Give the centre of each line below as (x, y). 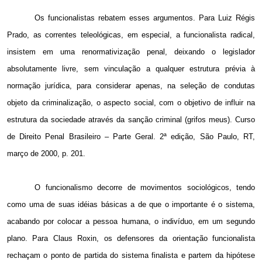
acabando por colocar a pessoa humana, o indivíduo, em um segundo (131, 222)
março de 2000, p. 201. (46, 154)
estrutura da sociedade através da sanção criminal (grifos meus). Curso (131, 120)
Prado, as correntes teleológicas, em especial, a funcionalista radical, (131, 35)
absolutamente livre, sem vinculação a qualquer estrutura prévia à (131, 69)
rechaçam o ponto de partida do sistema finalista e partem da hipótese (131, 256)
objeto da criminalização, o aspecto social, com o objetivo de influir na (131, 103)
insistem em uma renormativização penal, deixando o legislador (131, 52)
